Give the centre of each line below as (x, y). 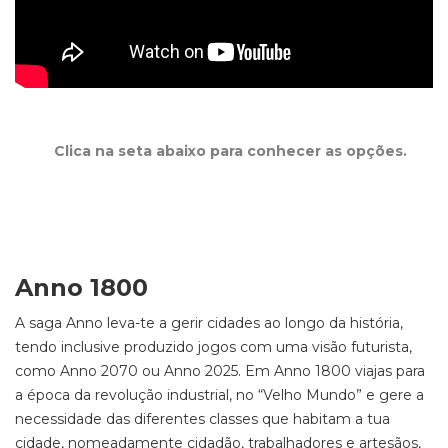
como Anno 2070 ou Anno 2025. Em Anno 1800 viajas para (220, 371)
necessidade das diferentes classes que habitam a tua (202, 419)
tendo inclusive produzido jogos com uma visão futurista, (213, 347)
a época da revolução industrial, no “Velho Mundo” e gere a (219, 395)
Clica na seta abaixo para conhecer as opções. (230, 151)
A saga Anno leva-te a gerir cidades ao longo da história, (209, 323)
